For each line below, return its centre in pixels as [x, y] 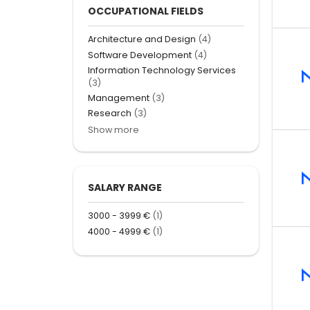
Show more [113, 130]
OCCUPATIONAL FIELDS [146, 11]
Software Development [140, 55]
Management [119, 98]
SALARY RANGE [125, 188]
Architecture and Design [142, 39]
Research [110, 113]
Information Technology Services [162, 70]
